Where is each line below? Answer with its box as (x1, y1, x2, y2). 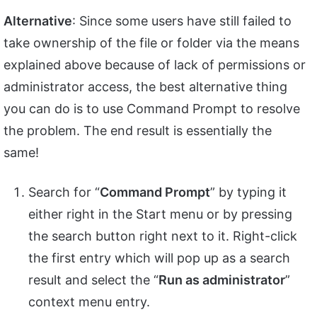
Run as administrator (158, 272, 285, 288)
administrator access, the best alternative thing (4, 79, 287, 95)
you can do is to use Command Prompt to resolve (4, 101, 300, 117)
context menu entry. (28, 294, 150, 310)
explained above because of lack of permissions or (4, 57, 306, 73)
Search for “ (28, 185, 100, 200)
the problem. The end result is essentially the (4, 123, 272, 139)
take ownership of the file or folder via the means (4, 35, 299, 51)
